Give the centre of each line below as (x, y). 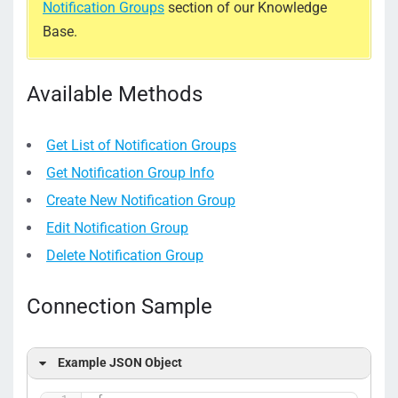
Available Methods (115, 94)
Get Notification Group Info (130, 173)
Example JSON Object (120, 363)
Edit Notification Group (117, 228)
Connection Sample (119, 306)
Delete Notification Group (125, 255)
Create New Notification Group (141, 200)
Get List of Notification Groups (141, 145)
